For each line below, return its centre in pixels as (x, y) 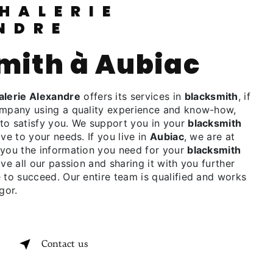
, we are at (209, 136)
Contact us (65, 244)
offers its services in (132, 96)
